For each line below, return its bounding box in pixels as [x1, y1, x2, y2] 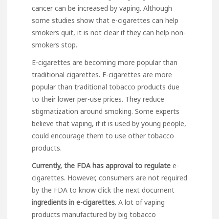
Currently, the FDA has [32, 160, 104, 170]
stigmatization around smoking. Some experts [32, 106, 179, 116]
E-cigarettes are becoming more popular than [32, 57, 177, 67]
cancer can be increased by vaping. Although [32, 3, 172, 13]
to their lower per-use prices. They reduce [32, 94, 164, 104]
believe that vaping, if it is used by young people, [32, 118, 186, 128]
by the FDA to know [32, 185, 98, 195]
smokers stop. [32, 40, 77, 49]
